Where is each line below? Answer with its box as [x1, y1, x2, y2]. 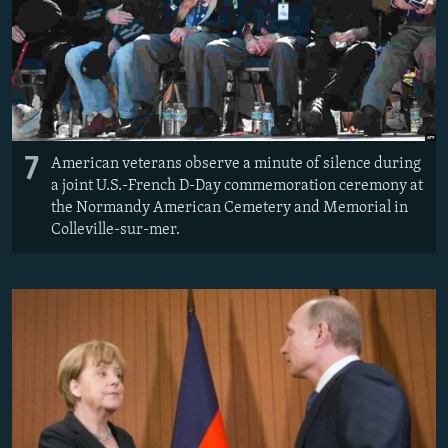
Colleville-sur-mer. [51, 222, 180, 239]
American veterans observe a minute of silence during [51, 156, 421, 173]
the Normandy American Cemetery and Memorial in [51, 200, 408, 217]
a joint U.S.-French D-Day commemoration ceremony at [51, 178, 423, 195]
